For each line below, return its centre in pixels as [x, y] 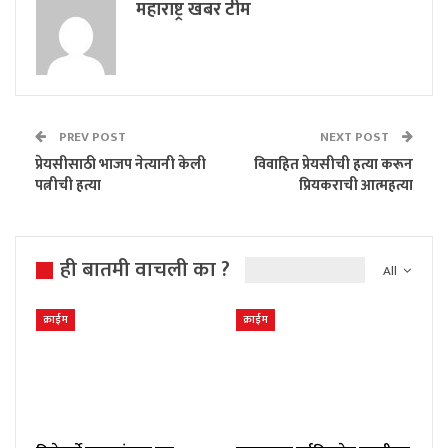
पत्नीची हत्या [68, 185]
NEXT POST [356, 136]
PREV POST [91, 136]
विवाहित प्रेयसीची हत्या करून [333, 164]
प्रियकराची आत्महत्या [356, 185]
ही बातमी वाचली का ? [145, 269]
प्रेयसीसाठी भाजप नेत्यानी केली [120, 164]
